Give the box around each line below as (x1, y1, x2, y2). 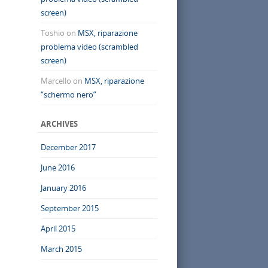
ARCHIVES (40, 118, 78, 129)
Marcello (40, 75, 71, 86)
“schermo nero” (40, 89, 96, 100)
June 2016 (40, 162, 75, 173)
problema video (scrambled (40, 41, 138, 52)
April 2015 (40, 223, 75, 234)
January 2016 (40, 182, 86, 193)
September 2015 (40, 202, 99, 214)
